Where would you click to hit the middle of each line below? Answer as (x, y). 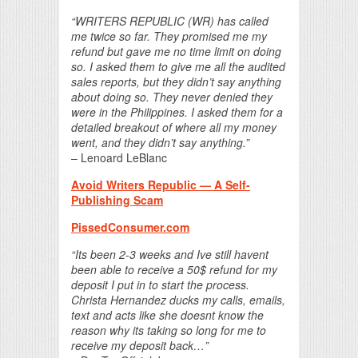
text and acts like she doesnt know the (167, 315)
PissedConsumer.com (130, 227)
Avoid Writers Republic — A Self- (161, 185)
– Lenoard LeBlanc (119, 157)
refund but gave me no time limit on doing (176, 51)
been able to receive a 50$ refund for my (174, 269)
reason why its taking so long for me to (169, 330)
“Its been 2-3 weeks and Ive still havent (170, 254)
